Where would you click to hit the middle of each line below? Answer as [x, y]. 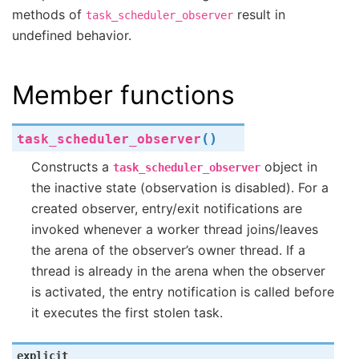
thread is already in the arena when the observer [178, 270]
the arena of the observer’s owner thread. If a [168, 250]
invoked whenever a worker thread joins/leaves [175, 229]
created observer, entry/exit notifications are [167, 208]
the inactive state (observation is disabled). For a [180, 187]
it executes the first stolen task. [127, 312]
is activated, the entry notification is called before [183, 291]
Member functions [123, 95]
